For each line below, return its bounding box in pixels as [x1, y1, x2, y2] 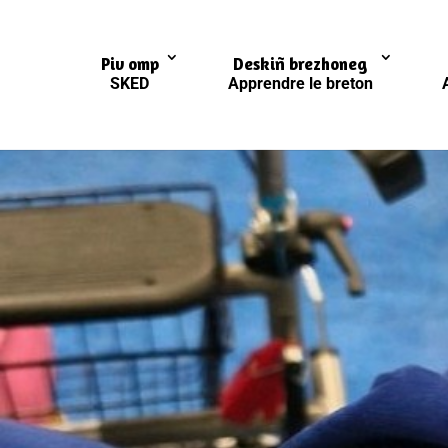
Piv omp [100, 53, 159, 74]
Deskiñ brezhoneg [233, 53, 367, 74]
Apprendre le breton [227, 74, 373, 93]
